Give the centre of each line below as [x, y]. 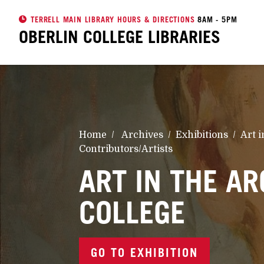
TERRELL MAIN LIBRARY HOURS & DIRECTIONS [113, 20]
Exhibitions [202, 135]
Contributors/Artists [126, 149]
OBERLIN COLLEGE [83, 37]
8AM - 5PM [217, 20]
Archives [143, 135]
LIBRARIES [184, 37]
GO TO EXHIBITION [145, 253]
